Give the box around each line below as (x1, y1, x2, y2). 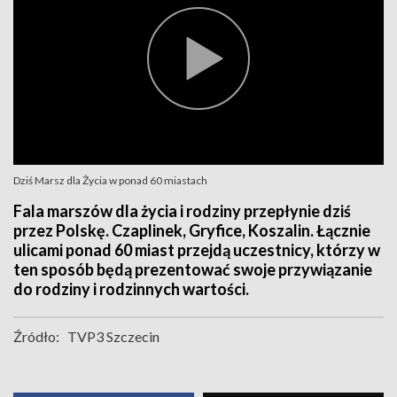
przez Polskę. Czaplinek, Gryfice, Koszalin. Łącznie (13, 221, 370, 240)
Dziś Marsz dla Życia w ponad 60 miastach (13, 174, 207, 187)
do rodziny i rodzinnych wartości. (13, 279, 249, 299)
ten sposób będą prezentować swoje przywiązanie (13, 260, 372, 279)
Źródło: (13, 328, 59, 345)
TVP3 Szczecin (67, 328, 160, 345)
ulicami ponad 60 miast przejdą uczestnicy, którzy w (13, 240, 380, 260)
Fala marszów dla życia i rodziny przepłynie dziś (13, 201, 351, 221)
